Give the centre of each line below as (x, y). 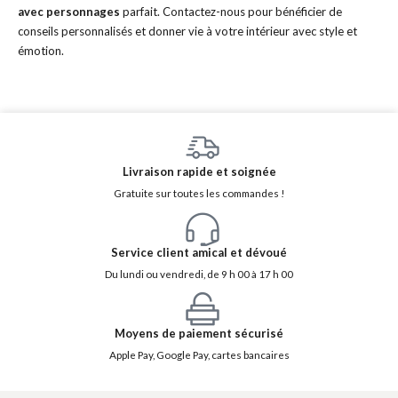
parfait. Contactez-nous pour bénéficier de (231, 11)
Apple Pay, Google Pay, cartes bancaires (199, 354)
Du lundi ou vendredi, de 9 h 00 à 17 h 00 (199, 273)
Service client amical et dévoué (199, 252)
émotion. (41, 50)
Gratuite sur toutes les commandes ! (199, 192)
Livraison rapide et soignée (199, 171)
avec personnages (69, 11)
